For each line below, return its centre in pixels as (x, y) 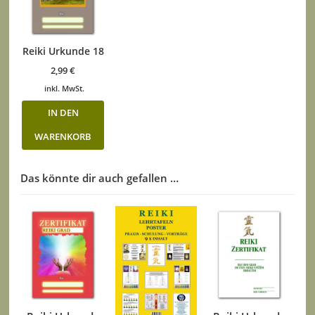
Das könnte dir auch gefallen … (100, 178)
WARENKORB (63, 136)
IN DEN (63, 112)
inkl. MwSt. (65, 88)
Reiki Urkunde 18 (63, 51)
